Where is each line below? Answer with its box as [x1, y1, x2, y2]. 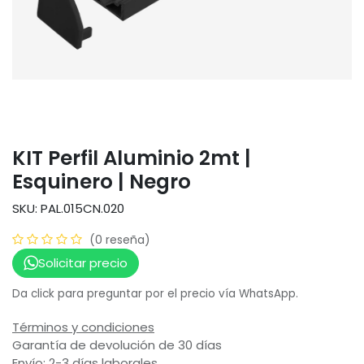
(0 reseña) [89, 231, 150, 248]
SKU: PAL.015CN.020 [12, 199, 124, 217]
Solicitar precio [37, 253, 128, 271]
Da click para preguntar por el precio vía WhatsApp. [12, 286, 298, 302]
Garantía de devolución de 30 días [12, 336, 222, 354]
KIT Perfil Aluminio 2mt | [12, 143, 251, 172]
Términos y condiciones [12, 318, 154, 336]
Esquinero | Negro [12, 167, 191, 196]
